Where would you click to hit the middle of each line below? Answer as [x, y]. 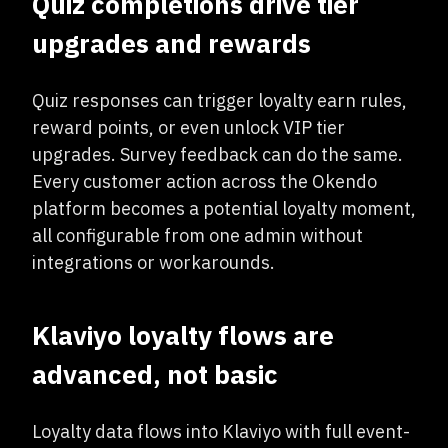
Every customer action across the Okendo [204, 181]
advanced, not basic [155, 374]
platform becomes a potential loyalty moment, [224, 208]
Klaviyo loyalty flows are [183, 335]
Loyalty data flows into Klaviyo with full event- [221, 431]
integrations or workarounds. [153, 262]
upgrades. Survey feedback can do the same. [217, 154]
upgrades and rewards [171, 43]
